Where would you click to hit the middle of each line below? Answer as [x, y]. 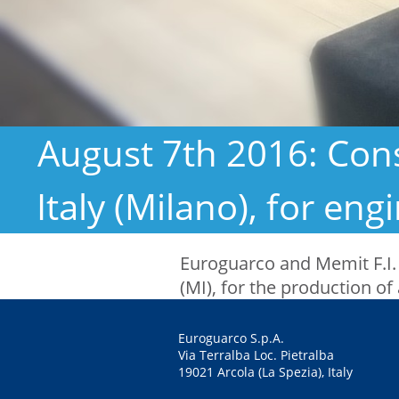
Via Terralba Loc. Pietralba [256, 355]
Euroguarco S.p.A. [231, 338]
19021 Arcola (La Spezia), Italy [265, 372]
